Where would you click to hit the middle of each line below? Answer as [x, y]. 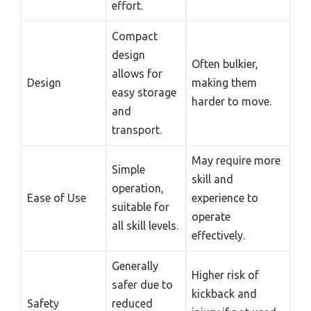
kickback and [224, 293]
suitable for [141, 207]
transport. [137, 129]
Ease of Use [57, 197]
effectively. [218, 235]
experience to [225, 197]
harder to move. [232, 101]
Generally [135, 266]
